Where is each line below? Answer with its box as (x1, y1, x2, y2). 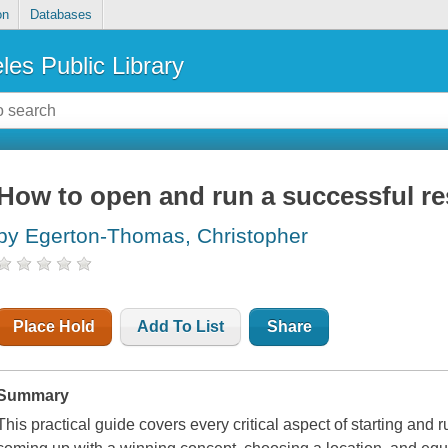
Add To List (137, 318, 225, 336)
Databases (29, 7, 92, 23)
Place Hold (13, 318, 96, 336)
